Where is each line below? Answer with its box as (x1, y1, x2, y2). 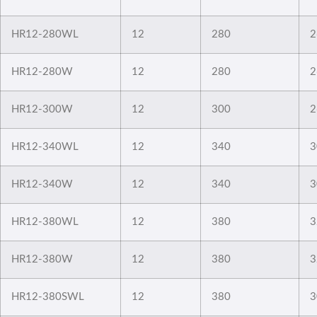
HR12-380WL (11, 216, 79, 227)
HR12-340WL (11, 141, 79, 152)
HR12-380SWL (11, 291, 84, 302)
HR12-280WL (11, 28, 79, 40)
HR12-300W (11, 103, 73, 115)
